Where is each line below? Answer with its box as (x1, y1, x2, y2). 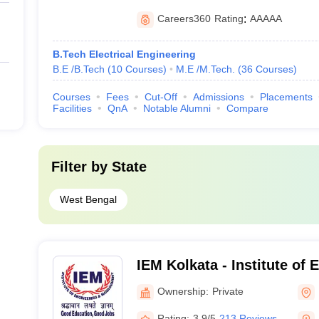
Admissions (192, 91, 244, 103)
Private (211, 285, 244, 297)
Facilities (52, 103, 92, 114)
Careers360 (157, 13, 211, 24)
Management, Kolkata (136, 276, 283, 291)
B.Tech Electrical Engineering (52, 48, 196, 60)
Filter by (51, 159, 112, 174)
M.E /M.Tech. (175, 63, 235, 75)
